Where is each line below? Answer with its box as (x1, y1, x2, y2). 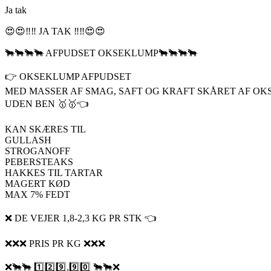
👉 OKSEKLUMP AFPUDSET (5, 71, 131, 82)
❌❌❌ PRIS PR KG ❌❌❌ (5, 238, 105, 249)
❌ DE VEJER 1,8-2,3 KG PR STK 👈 (5, 213, 157, 224)
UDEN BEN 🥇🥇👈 (5, 99, 89, 109)
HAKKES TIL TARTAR (5, 168, 103, 178)
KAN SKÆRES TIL (5, 124, 86, 135)
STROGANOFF (5, 146, 70, 157)
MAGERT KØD (5, 178, 70, 189)
